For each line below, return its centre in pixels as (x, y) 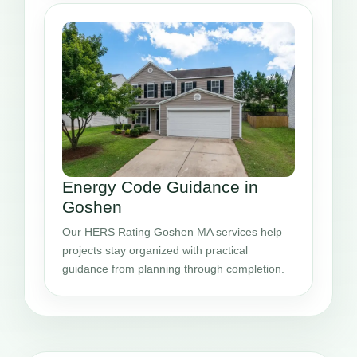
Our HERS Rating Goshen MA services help (172, 231)
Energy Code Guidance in (160, 186)
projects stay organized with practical (155, 250)
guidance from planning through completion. (173, 268)
